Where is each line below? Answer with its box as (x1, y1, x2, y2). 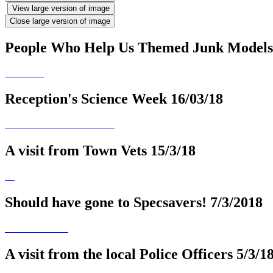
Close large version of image (10, 16, 110, 26)
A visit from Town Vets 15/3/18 (5, 143, 196, 159)
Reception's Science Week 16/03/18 (5, 91, 223, 107)
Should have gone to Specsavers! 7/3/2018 (5, 194, 263, 210)
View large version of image (12, 3, 110, 13)
